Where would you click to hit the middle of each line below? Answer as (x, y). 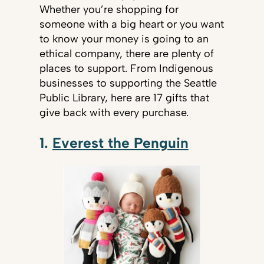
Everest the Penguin (120, 143)
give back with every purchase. (114, 113)
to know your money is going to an (124, 39)
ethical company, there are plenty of (126, 54)
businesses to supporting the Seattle (128, 83)
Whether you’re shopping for (109, 10)
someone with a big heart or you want (131, 24)
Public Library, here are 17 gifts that (124, 98)
